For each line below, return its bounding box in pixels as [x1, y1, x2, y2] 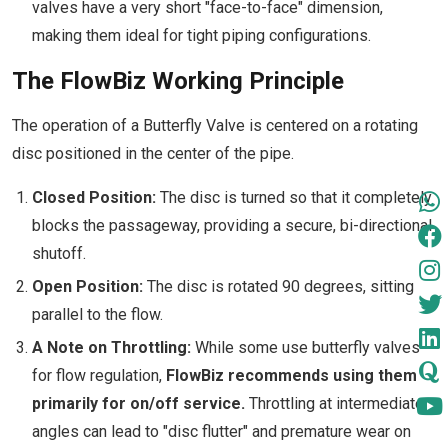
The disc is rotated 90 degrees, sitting [143, 277, 414, 296]
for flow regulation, [32, 366, 166, 385]
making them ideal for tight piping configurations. [32, 26, 371, 45]
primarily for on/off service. [32, 394, 245, 413]
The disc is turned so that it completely [156, 188, 432, 207]
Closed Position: [32, 188, 156, 207]
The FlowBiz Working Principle [12, 67, 344, 95]
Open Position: [32, 277, 143, 296]
